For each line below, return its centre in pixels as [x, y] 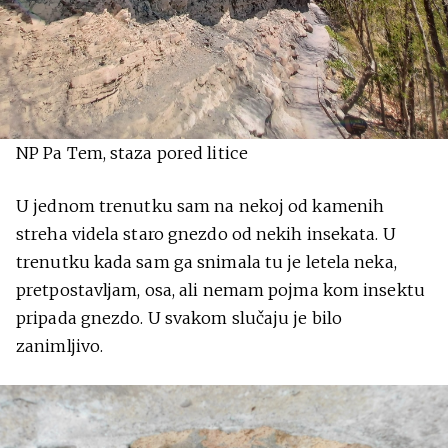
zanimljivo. [60, 345]
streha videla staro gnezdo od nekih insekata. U [206, 233]
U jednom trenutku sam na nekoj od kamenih [200, 205]
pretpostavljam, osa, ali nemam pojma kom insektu [220, 289]
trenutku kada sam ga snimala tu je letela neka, [206, 261]
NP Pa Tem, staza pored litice [132, 152]
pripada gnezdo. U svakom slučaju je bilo [179, 317]
